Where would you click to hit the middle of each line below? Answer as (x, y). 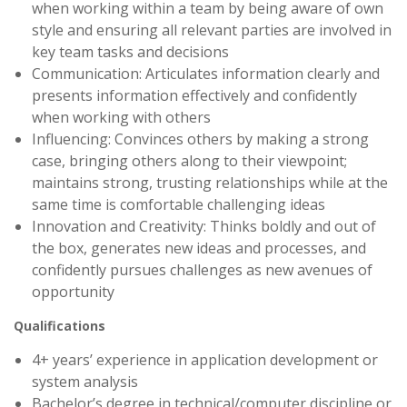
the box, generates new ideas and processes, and (199, 248)
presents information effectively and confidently (194, 96)
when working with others (121, 118)
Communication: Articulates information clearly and (206, 74)
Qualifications (60, 326)
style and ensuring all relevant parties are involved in (212, 30)
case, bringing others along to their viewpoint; (189, 161)
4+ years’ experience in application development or (205, 360)
